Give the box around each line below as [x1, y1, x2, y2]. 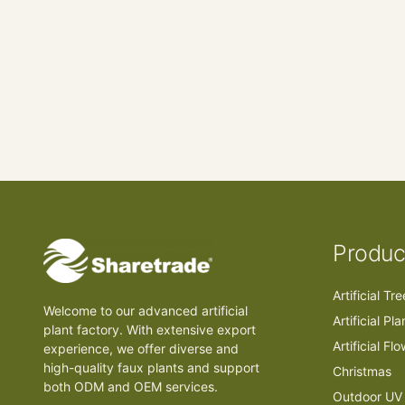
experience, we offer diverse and [43, 340, 239, 356]
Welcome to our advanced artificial [43, 302, 248, 318]
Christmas [333, 363, 391, 379]
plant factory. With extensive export [43, 321, 256, 337]
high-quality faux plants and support [43, 359, 259, 375]
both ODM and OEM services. [43, 378, 218, 394]
